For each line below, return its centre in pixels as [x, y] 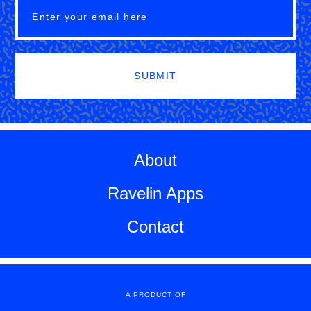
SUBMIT [155, 76]
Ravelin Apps [155, 193]
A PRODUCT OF [155, 294]
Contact [155, 226]
